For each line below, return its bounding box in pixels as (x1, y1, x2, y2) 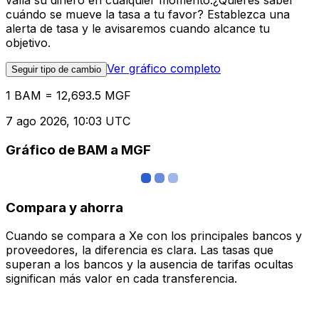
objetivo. (6, 36, 51, 51)
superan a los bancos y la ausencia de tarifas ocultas (6, 257, 293, 272)
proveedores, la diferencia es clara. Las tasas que (6, 243, 273, 258)
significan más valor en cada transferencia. (6, 271, 237, 286)
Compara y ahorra (6, 199, 123, 216)
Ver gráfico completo (107, 61, 221, 76)
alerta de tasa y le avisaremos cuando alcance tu (6, 21, 270, 36)
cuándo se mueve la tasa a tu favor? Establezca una (6, 7, 290, 22)
